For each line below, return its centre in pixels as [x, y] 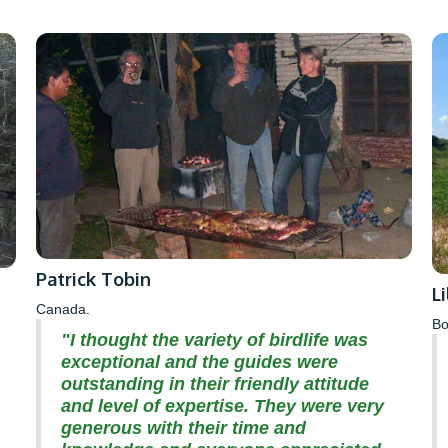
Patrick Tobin [93, 278]
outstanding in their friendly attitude [214, 383]
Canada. [62, 308]
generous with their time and [183, 427]
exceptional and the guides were [199, 361]
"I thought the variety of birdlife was [214, 339]
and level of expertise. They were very [222, 405]
